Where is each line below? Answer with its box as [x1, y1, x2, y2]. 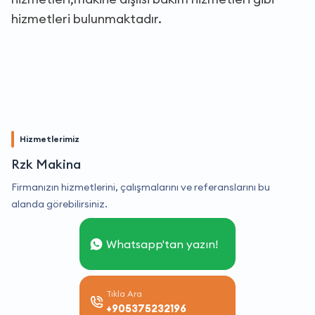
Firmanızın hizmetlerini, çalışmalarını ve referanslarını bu [11, 180, 270, 193]
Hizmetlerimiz [20, 133, 79, 144]
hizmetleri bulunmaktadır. [11, 10, 162, 27]
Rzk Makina [11, 155, 81, 172]
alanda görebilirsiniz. [11, 197, 108, 210]
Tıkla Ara [106, 288, 142, 299]
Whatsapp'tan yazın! [106, 236, 218, 251]
